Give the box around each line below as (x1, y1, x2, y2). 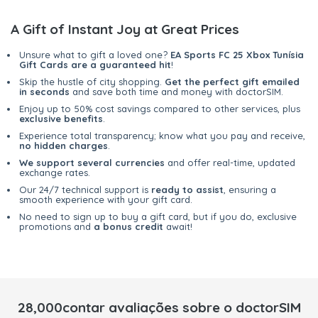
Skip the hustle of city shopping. (19, 76, 165, 88)
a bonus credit (94, 221, 163, 233)
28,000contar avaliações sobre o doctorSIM (17, 299, 301, 317)
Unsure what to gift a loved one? (19, 49, 170, 61)
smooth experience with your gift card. (19, 194, 192, 206)
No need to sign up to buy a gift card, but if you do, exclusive (19, 211, 297, 223)
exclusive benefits (19, 113, 103, 125)
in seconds (19, 86, 70, 98)
